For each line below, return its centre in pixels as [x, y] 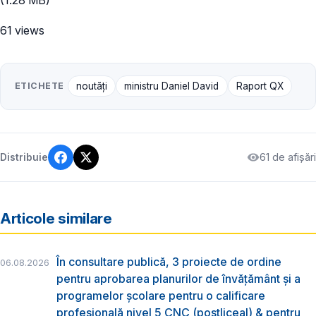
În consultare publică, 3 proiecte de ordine [169, 262]
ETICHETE [39, 86]
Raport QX [260, 86]
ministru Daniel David [172, 86]
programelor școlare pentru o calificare [161, 296]
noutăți [91, 86]
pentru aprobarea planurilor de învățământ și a [178, 279]
